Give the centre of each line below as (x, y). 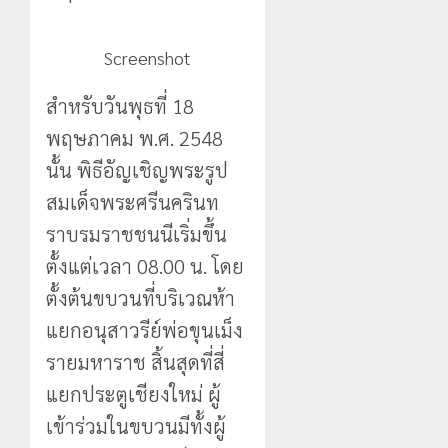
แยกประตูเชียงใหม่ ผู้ (133, 393)
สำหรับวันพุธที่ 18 (120, 105)
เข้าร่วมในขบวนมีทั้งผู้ (136, 425)
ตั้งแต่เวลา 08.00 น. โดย (145, 265)
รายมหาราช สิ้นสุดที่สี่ (135, 361)
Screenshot (148, 57)
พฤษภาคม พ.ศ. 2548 (134, 137)
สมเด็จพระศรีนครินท (132, 201)
